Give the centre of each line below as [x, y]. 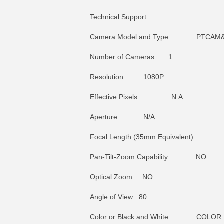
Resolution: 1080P [127, 77]
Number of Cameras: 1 [131, 57]
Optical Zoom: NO [121, 177]
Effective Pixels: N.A [136, 97]
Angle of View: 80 [118, 197]
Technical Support [118, 17]
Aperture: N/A [122, 117]
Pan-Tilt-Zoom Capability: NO [148, 157]
